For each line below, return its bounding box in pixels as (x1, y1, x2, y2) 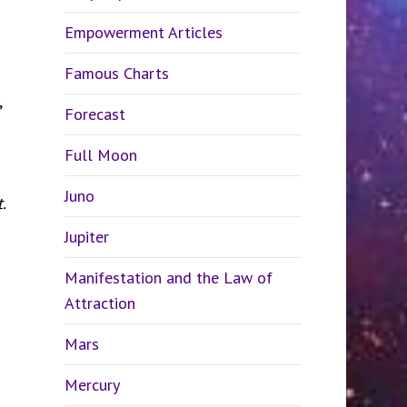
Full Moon (64, 144, 137, 165)
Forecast (64, 104, 125, 124)
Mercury (64, 374, 120, 395)
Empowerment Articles (64, 22, 223, 43)
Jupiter (64, 226, 109, 247)
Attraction (64, 293, 135, 313)
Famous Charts (64, 63, 169, 84)
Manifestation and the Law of (64, 267, 273, 288)
